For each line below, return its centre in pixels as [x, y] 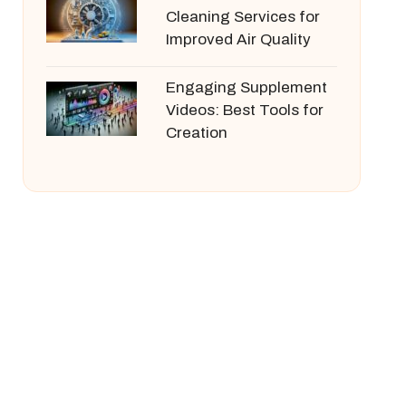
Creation [196, 133]
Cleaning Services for [242, 17]
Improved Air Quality [238, 39]
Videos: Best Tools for [244, 110]
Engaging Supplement [246, 87]
